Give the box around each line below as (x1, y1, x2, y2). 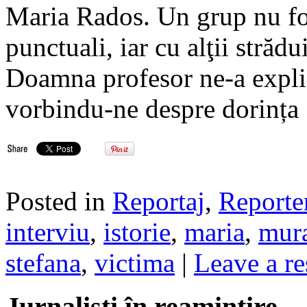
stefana (5, 247, 81, 278)
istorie (103, 217, 171, 247)
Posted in (5, 186, 112, 216)
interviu (5, 217, 90, 247)
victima (95, 247, 175, 278)
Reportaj (112, 186, 205, 216)
